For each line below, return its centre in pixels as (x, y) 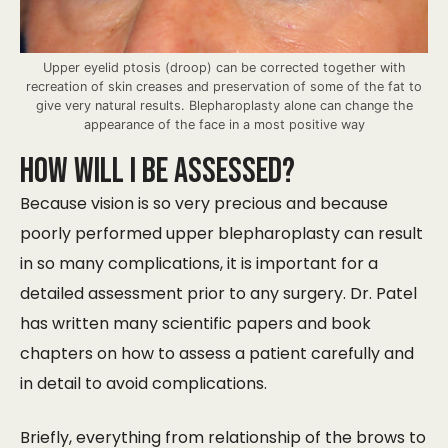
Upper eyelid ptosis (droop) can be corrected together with (224, 68)
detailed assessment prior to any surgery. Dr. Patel (218, 294)
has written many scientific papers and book (195, 324)
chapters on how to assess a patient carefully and (217, 354)
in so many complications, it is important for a (199, 264)
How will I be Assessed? (157, 172)
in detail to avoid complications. (143, 384)
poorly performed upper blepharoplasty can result (221, 234)
